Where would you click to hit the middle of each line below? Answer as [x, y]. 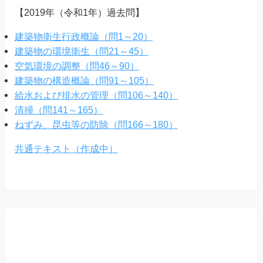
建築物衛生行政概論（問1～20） [83, 36]
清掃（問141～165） [58, 109]
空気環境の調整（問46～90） [77, 65]
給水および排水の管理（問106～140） [96, 95]
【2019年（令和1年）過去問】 [79, 12]
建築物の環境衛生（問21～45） [81, 51]
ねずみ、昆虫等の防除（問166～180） [96, 124]
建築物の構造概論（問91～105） [84, 80]
